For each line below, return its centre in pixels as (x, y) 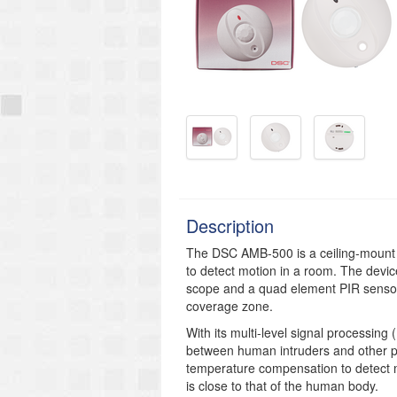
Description (230, 226)
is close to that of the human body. (282, 385)
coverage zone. (230, 306)
